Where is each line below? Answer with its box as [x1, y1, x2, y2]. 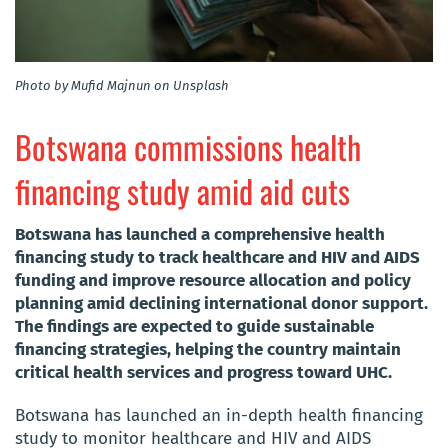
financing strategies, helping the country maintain [15, 338, 401, 360]
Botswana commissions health [15, 122, 361, 170]
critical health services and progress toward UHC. [15, 361, 392, 383]
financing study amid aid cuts [15, 166, 350, 214]
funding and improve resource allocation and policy [15, 269, 411, 291]
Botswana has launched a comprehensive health [15, 223, 385, 245]
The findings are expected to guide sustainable [15, 315, 374, 337]
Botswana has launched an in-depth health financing [15, 404, 423, 426]
